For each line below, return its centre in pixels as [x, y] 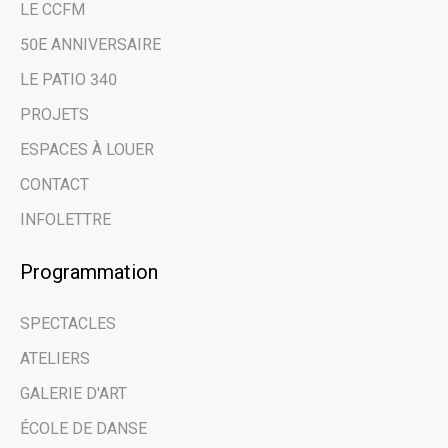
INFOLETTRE [65, 219]
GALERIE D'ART [73, 393]
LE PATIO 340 [68, 79]
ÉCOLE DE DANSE [83, 428]
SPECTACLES [68, 323]
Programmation [89, 271]
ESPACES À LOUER [87, 149]
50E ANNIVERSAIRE [90, 44]
